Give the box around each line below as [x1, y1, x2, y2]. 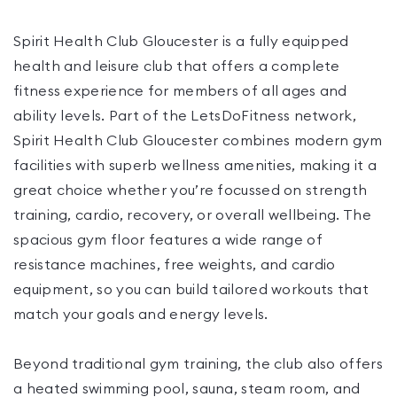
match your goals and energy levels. [13, 307, 269, 322]
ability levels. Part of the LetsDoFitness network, [13, 109, 356, 123]
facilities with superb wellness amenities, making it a [13, 159, 378, 173]
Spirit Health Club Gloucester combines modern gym [13, 134, 383, 148]
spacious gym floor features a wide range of [13, 233, 323, 247]
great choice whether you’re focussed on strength [13, 183, 368, 198]
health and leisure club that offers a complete [13, 59, 340, 74]
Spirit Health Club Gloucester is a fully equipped [13, 35, 349, 49]
